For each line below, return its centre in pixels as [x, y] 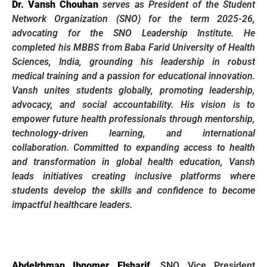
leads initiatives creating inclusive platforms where [133, 176]
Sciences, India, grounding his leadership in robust [133, 61]
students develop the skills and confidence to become [133, 190]
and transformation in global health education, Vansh [133, 162]
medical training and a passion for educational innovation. [133, 76]
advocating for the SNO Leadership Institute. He [133, 33]
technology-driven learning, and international [133, 133]
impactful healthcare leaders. [72, 204]
